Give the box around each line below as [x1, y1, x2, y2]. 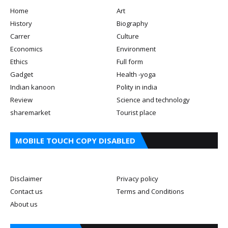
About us [10, 199, 38, 209]
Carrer [10, 31, 30, 41]
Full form [117, 56, 143, 66]
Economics [10, 44, 43, 53]
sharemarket [10, 107, 50, 117]
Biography [117, 18, 148, 28]
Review [10, 95, 33, 104]
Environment [117, 44, 156, 53]
